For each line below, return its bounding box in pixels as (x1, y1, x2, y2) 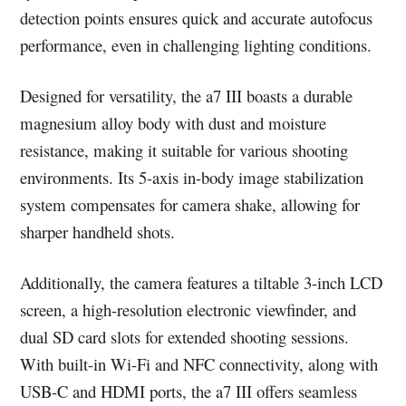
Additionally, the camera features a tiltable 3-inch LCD (20, 271, 383, 295)
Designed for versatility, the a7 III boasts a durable (20, 84, 353, 108)
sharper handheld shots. (20, 220, 176, 244)
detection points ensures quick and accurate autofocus (20, 6, 373, 30)
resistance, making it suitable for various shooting (20, 139, 349, 162)
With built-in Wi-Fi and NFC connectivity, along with (20, 353, 379, 376)
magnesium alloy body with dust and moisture (20, 111, 327, 135)
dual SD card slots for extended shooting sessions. (20, 325, 350, 349)
